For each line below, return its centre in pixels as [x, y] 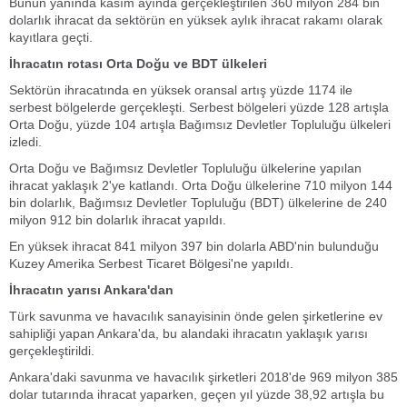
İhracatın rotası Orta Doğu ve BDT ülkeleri [138, 64]
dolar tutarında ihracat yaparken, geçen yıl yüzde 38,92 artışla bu [197, 394]
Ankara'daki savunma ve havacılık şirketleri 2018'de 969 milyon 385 [203, 377]
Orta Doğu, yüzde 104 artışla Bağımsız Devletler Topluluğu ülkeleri [200, 124]
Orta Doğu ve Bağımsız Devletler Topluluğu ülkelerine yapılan [185, 168]
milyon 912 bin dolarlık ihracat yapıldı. [118, 220]
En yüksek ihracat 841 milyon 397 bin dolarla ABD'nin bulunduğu [194, 246]
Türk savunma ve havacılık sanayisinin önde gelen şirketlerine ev [196, 316]
